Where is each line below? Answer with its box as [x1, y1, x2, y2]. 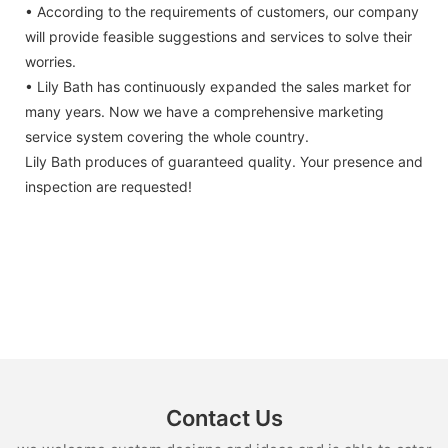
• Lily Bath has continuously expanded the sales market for [25, 78, 411, 96]
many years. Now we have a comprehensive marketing [25, 103, 384, 121]
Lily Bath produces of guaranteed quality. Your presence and [25, 153, 423, 171]
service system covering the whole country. [25, 128, 309, 146]
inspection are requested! [25, 178, 192, 196]
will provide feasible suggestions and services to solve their [25, 28, 412, 46]
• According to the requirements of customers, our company [25, 3, 419, 21]
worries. [25, 53, 76, 71]
